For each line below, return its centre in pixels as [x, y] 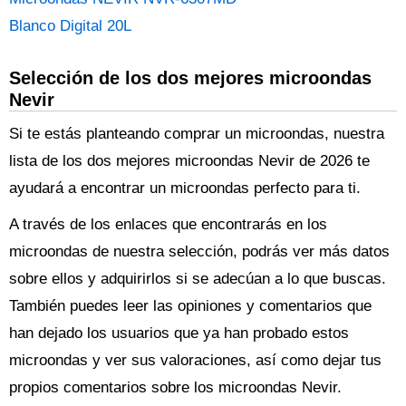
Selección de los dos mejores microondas [190, 78]
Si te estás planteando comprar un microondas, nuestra [197, 134]
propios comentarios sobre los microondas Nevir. [175, 387]
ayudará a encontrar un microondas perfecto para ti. [185, 188]
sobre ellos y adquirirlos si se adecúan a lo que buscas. [198, 279]
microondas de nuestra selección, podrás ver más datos [199, 251]
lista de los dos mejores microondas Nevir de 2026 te [189, 161]
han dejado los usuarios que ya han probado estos [179, 333]
